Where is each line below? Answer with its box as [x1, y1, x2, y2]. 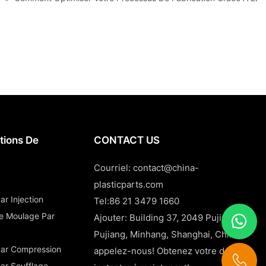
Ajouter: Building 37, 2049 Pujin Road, [94, 211, 254, 223]
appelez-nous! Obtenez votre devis [94, 245, 242, 256]
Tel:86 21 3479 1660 [94, 195, 180, 207]
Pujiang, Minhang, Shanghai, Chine [94, 228, 240, 240]
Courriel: [94, 161, 134, 173]
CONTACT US [94, 134, 160, 146]
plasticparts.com [94, 178, 164, 190]
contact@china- [133, 161, 199, 173]
